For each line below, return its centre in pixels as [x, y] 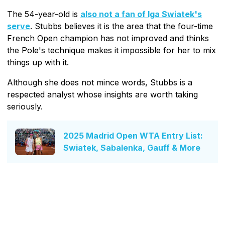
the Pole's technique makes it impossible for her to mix [111, 50]
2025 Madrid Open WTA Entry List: [133, 136]
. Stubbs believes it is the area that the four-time [122, 26]
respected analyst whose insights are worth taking [102, 94]
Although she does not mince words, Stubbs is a [100, 82]
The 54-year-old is [44, 14]
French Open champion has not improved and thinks [108, 38]
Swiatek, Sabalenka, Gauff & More [132, 148]
